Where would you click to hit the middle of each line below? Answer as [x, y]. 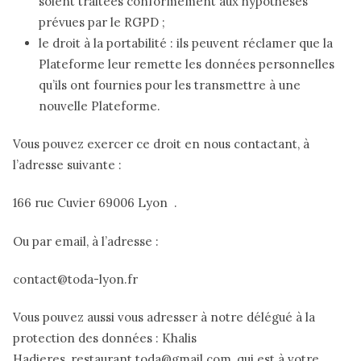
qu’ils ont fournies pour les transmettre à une [170, 85]
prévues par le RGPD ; [102, 22]
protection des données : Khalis [105, 338]
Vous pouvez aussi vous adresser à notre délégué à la [164, 317]
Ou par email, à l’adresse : [86, 241]
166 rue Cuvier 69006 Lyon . [95, 203]
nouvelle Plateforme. [100, 106]
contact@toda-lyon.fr [82, 279]
